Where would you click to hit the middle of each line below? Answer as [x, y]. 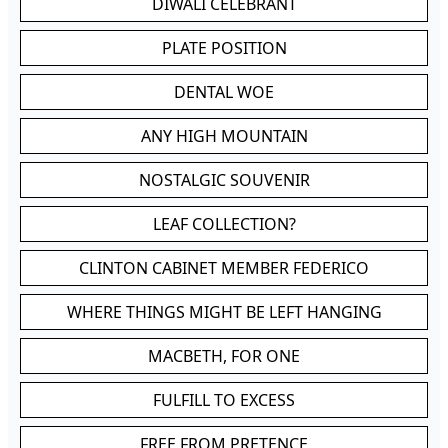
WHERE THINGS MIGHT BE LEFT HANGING [224, 312]
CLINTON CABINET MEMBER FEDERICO [224, 268]
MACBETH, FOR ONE [224, 356]
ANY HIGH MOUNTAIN [224, 136]
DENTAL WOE [224, 92]
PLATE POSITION [224, 48]
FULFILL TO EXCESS [224, 400]
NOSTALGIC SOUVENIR [224, 180]
